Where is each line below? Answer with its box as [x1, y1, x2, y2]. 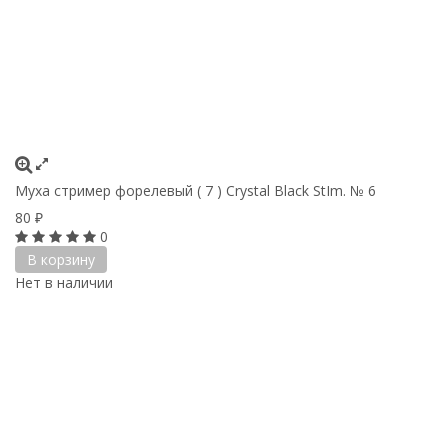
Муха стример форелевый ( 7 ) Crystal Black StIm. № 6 [15, 180, 376, 200]
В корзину [27, 249, 95, 269]
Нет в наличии [15, 272, 113, 292]
